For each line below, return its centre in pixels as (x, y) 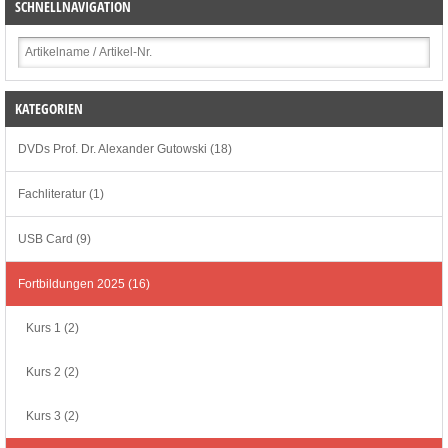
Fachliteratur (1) (61, 194)
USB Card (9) (54, 239)
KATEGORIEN (49, 109)
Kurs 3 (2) (52, 416)
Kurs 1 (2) (52, 328)
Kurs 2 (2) (52, 372)
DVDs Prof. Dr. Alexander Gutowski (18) (125, 149)
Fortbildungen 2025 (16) (84, 284)
